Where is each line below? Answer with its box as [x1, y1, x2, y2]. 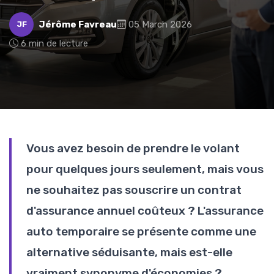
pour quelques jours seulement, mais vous [26, 161, 264, 176]
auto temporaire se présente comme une [26, 224, 256, 239]
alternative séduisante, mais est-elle [26, 245, 232, 259]
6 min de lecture [21, 37, 88, 49]
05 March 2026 [128, 18, 192, 30]
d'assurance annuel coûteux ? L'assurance [26, 203, 264, 218]
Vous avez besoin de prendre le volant [26, 141, 240, 155]
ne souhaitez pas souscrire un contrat [26, 182, 242, 197]
